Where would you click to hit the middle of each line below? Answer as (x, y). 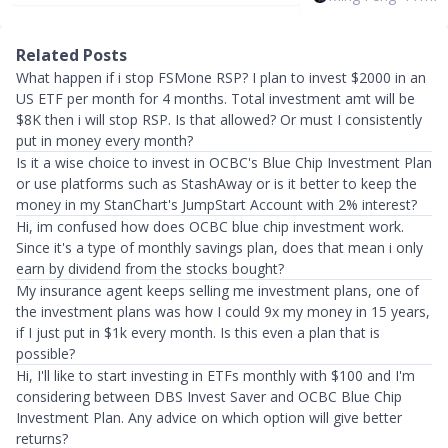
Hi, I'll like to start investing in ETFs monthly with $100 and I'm (215, 375)
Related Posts (71, 55)
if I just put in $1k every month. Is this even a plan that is (198, 332)
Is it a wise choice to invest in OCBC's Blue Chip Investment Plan (224, 162)
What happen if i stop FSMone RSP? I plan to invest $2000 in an (221, 77)
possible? (45, 353)
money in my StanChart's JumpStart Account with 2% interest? (216, 204)
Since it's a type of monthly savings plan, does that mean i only (219, 247)
